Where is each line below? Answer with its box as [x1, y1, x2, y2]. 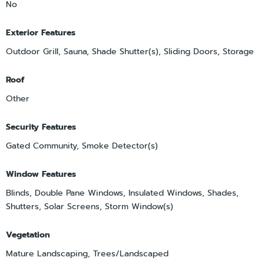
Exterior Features [6, 27, 75, 39]
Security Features [6, 121, 76, 134]
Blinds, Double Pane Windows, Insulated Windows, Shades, [6, 187, 239, 200]
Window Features [6, 168, 76, 181]
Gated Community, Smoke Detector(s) [6, 140, 158, 153]
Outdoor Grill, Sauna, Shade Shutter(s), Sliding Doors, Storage [6, 45, 254, 58]
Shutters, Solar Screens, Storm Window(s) [6, 200, 173, 213]
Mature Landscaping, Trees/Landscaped [6, 247, 169, 260]
